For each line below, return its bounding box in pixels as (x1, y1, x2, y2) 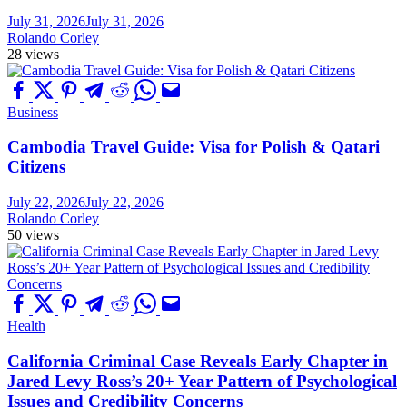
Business (7, 104, 58, 120)
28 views (7, 45, 59, 62)
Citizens (7, 157, 65, 177)
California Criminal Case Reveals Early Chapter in (7, 351, 388, 371)
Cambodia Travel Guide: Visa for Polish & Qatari (7, 137, 380, 157)
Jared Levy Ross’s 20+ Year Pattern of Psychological (7, 371, 397, 391)
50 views (7, 226, 59, 243)
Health (7, 317, 45, 333)
